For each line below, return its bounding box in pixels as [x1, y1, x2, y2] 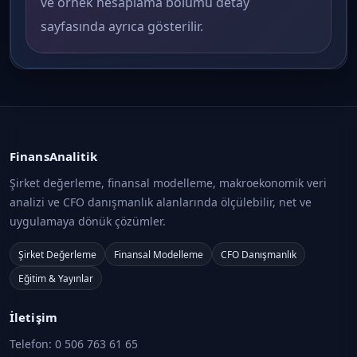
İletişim [10, 309, 57, 325]
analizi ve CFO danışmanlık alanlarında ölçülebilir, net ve [10, 194, 312, 210]
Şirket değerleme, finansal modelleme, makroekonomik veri [10, 175, 327, 190]
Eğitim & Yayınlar [18, 271, 93, 285]
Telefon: [10, 336, 55, 351]
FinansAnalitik [10, 148, 98, 164]
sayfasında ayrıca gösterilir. [41, 18, 203, 35]
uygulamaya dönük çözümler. [10, 214, 166, 229]
